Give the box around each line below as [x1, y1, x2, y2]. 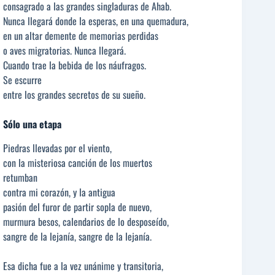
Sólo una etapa [3, 116, 61, 131]
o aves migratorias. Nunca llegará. [3, 42, 126, 58]
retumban [3, 169, 37, 185]
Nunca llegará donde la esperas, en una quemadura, [3, 13, 188, 28]
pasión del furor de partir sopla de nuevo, [3, 199, 152, 214]
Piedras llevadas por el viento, [3, 140, 112, 155]
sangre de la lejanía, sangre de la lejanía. [3, 228, 152, 244]
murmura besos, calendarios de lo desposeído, [3, 214, 169, 229]
